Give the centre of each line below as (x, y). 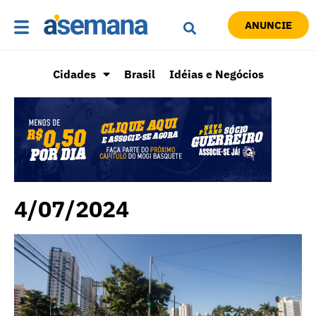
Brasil (139, 74)
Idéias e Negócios (216, 74)
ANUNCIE (268, 25)
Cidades (74, 74)
